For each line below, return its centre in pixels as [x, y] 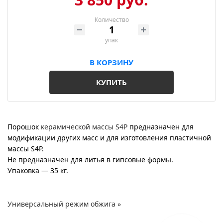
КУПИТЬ [111, 82]
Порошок [24, 127]
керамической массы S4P [84, 127]
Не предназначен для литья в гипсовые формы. [90, 160]
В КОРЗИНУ [111, 62]
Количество [111, 20]
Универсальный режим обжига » [64, 204]
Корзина [112, 34]
